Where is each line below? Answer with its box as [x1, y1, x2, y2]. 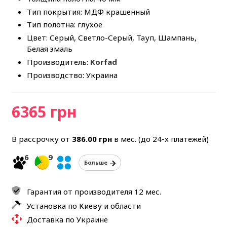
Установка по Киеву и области [26, 201, 141, 211]
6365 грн [11, 101, 77, 123]
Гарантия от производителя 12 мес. [26, 186, 161, 197]
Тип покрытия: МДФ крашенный [26, 6, 150, 17]
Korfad [90, 56, 117, 67]
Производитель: [26, 56, 90, 67]
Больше [84, 159, 107, 167]
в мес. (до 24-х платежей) [111, 134, 209, 144]
